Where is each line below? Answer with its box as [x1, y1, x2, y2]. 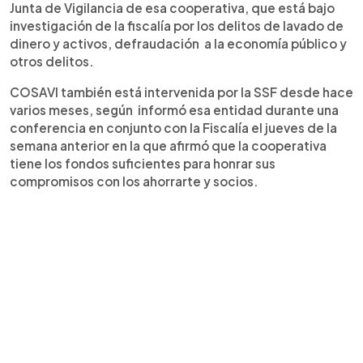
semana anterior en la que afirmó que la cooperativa [10, 137, 327, 153]
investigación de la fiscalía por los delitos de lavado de [10, 17, 344, 33]
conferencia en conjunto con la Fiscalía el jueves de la [10, 119, 337, 135]
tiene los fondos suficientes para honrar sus [10, 155, 275, 171]
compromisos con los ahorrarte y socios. [10, 173, 261, 189]
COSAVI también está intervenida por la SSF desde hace [10, 83, 353, 100]
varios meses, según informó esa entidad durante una [10, 101, 339, 117]
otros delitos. [10, 53, 94, 69]
